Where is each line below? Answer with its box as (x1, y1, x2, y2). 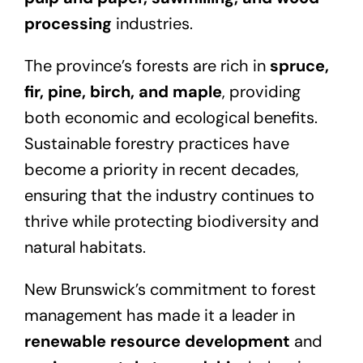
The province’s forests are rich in (23, 54, 270, 76)
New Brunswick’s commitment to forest (23, 278, 316, 300)
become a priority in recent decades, (23, 158, 299, 180)
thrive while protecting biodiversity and (23, 210, 319, 232)
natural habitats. (23, 236, 146, 258)
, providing (221, 80, 301, 102)
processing (23, 12, 112, 34)
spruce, (269, 54, 329, 76)
